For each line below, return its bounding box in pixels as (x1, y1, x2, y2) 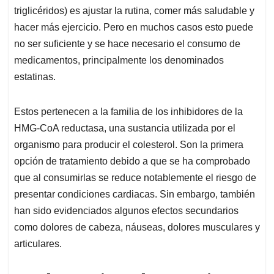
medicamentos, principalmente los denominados (14, 55, 224, 66)
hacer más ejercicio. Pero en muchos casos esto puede (14, 22, 253, 33)
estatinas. (14, 72, 56, 83)
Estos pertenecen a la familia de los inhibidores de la (14, 106, 243, 117)
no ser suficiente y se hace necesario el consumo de (14, 39, 240, 50)
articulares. (14, 239, 62, 250)
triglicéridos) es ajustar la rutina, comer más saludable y (14, 6, 254, 17)
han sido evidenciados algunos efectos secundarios (14, 206, 239, 217)
